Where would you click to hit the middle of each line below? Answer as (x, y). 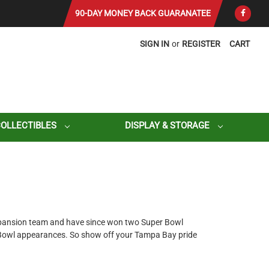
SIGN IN (155, 44)
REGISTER (201, 44)
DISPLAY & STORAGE (168, 126)
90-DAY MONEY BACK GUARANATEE (143, 13)
